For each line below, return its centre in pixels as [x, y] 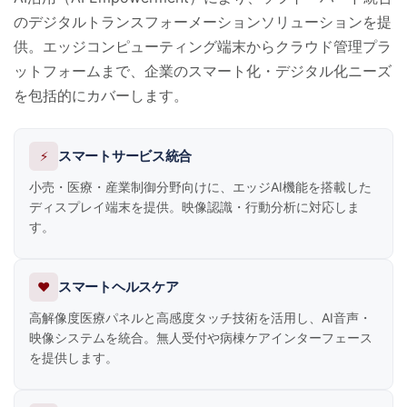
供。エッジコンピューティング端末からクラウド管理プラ [203, 46]
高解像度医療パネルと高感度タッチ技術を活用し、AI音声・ [200, 317]
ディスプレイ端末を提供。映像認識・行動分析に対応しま [194, 206]
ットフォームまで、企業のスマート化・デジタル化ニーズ [203, 70]
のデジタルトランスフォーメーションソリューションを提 [203, 21]
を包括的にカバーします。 [101, 95]
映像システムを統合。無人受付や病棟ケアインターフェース [201, 337]
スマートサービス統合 [125, 155]
